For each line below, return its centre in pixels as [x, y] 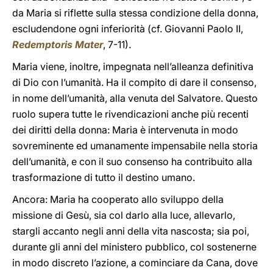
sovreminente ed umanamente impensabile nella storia [135, 146]
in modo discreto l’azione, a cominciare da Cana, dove [135, 263]
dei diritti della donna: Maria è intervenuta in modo [125, 130]
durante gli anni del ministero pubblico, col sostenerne [134, 247]
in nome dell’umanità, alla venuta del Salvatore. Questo [135, 98]
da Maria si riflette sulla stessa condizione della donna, [135, 13]
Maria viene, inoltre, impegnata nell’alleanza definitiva [133, 66]
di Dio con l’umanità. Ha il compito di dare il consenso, [134, 82]
